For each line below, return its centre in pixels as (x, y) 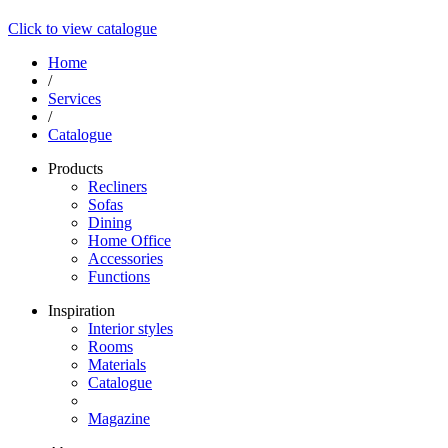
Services (74, 98)
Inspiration (81, 310)
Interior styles (130, 328)
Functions (119, 276)
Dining (110, 222)
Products (75, 168)
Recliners (117, 186)
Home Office (129, 240)
